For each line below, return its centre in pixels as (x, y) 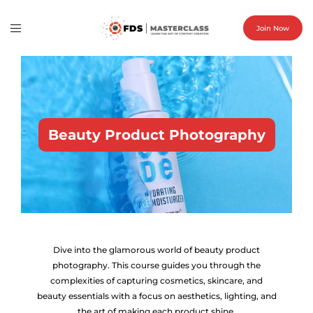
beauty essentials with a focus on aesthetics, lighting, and (156, 296)
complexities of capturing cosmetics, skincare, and (156, 281)
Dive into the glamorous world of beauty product (156, 250)
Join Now (273, 28)
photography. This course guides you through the (156, 265)
